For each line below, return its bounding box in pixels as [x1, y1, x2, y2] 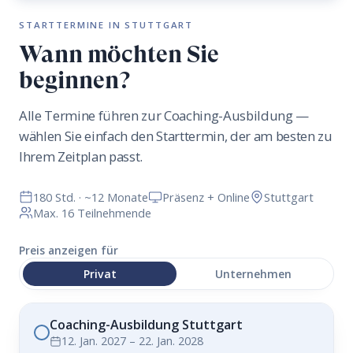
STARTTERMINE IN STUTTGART [19, 19, 194, 31]
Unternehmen [215, 266, 292, 281]
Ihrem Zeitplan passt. [19, 147, 143, 165]
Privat [83, 266, 117, 281]
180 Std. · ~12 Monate [33, 189, 148, 205]
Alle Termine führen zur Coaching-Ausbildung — [19, 106, 309, 124]
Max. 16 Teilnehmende [33, 205, 151, 221]
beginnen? [19, 66, 130, 94]
